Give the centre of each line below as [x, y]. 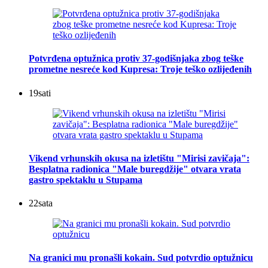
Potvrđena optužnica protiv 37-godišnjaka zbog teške [136, 59]
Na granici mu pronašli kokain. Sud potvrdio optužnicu [141, 258]
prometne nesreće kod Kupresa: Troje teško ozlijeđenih [140, 69]
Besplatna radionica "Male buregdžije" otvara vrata [135, 169]
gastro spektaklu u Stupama [86, 179]
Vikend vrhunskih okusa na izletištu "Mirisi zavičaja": [139, 158]
